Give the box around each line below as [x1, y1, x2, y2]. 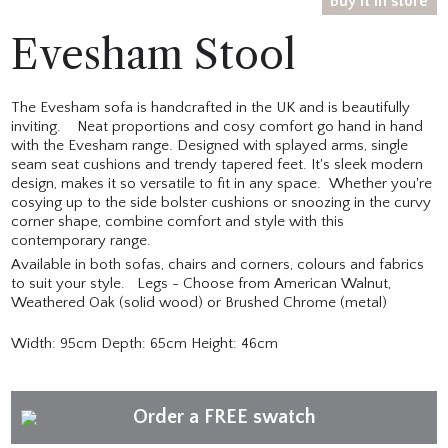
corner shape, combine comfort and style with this [11, 213, 345, 231]
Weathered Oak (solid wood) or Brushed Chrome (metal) [11, 294, 388, 312]
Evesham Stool [11, 30, 296, 80]
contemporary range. [11, 232, 156, 250]
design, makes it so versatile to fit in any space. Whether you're [11, 175, 433, 193]
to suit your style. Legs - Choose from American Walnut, [11, 275, 392, 293]
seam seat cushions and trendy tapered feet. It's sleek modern [11, 156, 424, 174]
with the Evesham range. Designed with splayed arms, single [11, 137, 409, 155]
